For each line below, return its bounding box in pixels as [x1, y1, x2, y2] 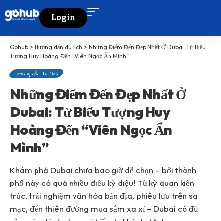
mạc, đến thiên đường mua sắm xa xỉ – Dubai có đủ [10, 203, 198, 214]
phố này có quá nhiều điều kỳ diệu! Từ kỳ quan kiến [10, 178, 194, 188]
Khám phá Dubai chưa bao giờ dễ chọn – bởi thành [10, 165, 196, 175]
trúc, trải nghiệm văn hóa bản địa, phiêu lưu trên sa [10, 190, 198, 201]
